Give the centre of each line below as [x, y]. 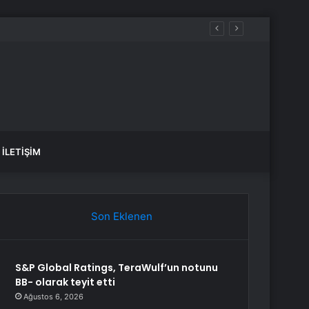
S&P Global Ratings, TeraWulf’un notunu [117, 268]
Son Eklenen [121, 216]
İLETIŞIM [21, 152]
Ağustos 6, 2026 [54, 297]
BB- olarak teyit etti [66, 282]
